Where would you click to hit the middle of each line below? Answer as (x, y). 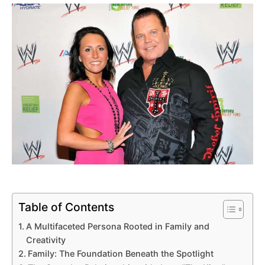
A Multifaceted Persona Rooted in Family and (117, 226)
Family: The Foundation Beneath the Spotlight (120, 253)
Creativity (46, 240)
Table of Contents (66, 207)
